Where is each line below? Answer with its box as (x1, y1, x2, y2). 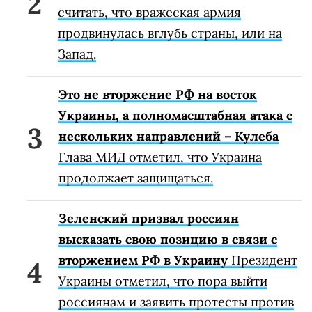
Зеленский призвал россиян (58, 210, 239, 227)
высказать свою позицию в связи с (58, 231, 277, 248)
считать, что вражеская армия (58, 4, 241, 21)
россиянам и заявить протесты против (58, 294, 294, 311)
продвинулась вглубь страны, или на (58, 25, 282, 42)
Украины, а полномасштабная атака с (58, 107, 292, 124)
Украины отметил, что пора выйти (58, 273, 267, 290)
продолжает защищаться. (58, 170, 213, 187)
